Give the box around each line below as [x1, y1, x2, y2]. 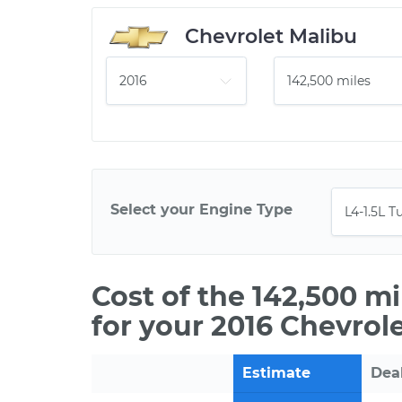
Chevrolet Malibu [185, 24, 357, 48]
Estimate [242, 364, 310, 381]
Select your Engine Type [110, 200, 293, 218]
